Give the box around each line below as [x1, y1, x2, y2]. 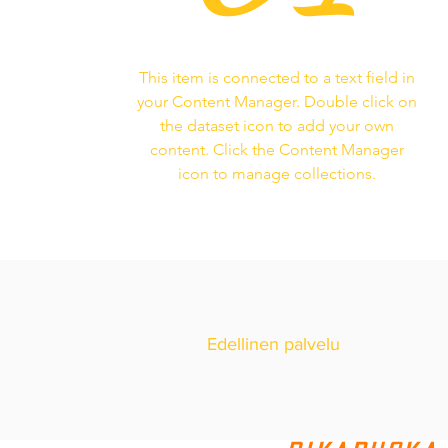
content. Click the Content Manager [149, 140, 404, 160]
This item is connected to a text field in [138, 68, 415, 88]
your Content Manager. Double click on [136, 92, 417, 112]
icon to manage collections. [177, 164, 376, 184]
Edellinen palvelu [207, 334, 340, 355]
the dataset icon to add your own [159, 116, 394, 136]
